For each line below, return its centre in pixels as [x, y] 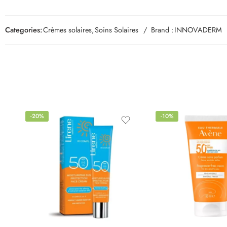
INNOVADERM [198, 29]
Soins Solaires [117, 29]
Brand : [162, 29]
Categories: [24, 29]
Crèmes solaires [67, 29]
